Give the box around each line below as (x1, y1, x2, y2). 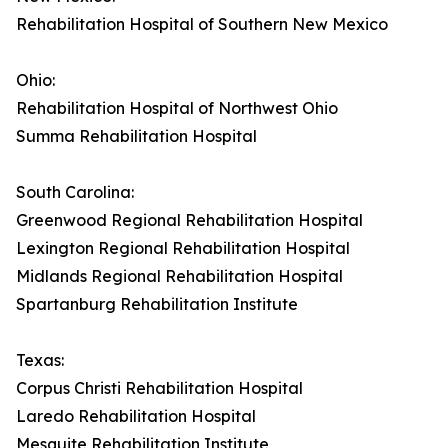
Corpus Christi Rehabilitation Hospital (16, 378, 303, 399)
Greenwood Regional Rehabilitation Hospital (16, 210, 363, 231)
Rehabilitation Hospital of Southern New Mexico (16, 14, 388, 35)
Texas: (16, 350, 64, 371)
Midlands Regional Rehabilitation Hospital (16, 266, 343, 287)
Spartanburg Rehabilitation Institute (16, 294, 298, 315)
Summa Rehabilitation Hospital (16, 126, 257, 147)
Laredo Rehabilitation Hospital (16, 406, 256, 427)
